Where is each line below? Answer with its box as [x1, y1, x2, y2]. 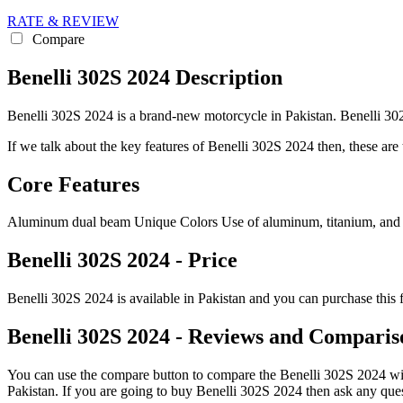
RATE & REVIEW [7, 13, 119, 29]
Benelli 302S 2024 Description [7, 65, 282, 89]
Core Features [7, 172, 139, 196]
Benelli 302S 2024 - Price [7, 248, 237, 273]
